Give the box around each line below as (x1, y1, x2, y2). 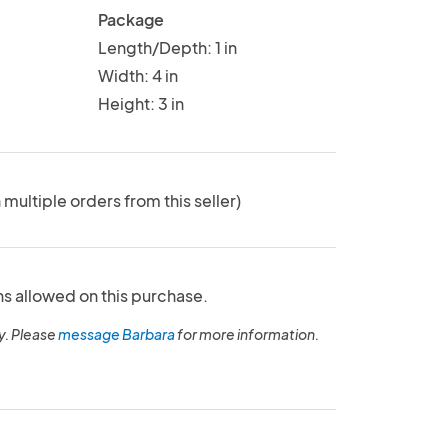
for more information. (174, 324, 319, 343)
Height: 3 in (97, 92, 184, 114)
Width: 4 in (97, 64, 178, 86)
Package (97, 8, 164, 30)
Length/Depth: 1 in (97, 36, 237, 58)
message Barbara (57, 324, 175, 343)
